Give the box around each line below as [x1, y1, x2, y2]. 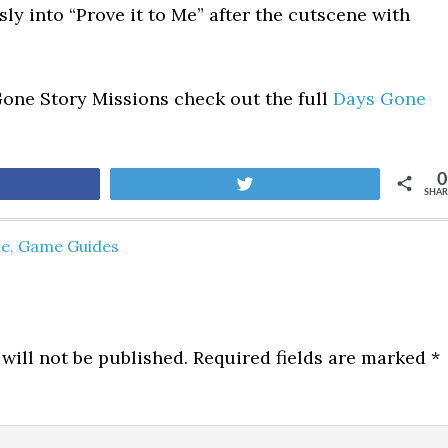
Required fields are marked [188, 346, 431, 369]
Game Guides [18, 236, 119, 256]
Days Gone [333, 87, 426, 110]
